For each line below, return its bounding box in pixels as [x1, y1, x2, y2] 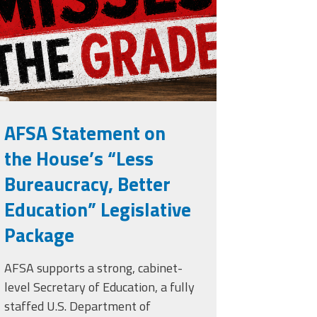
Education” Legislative [4, 195, 192, 224]
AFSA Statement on [4, 118, 166, 148]
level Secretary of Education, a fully [4, 277, 195, 297]
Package [4, 220, 75, 250]
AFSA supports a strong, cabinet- [4, 258, 183, 278]
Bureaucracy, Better [4, 169, 171, 199]
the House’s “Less [4, 144, 154, 173]
